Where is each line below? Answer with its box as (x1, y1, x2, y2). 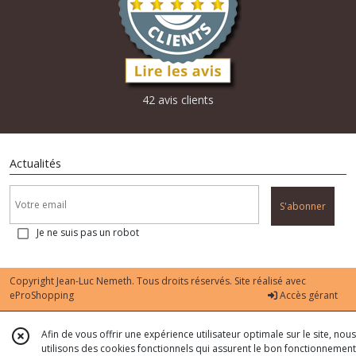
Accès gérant (277, 288, 338, 302)
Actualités (10, 156, 61, 172)
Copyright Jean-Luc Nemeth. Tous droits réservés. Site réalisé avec (10, 273, 306, 288)
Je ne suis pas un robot (37, 225, 139, 239)
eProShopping (10, 288, 74, 302)
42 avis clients (142, 92, 214, 108)
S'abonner (280, 199, 326, 213)
